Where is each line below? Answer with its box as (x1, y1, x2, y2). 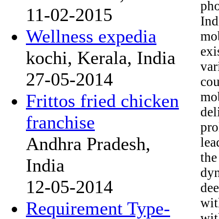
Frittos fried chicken (26, 90, 179, 111)
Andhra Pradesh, (26, 133, 151, 154)
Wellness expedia (26, 26, 156, 46)
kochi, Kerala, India (26, 47, 175, 68)
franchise (26, 112, 95, 132)
